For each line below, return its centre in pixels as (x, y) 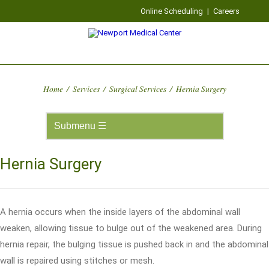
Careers (227, 11)
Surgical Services (138, 89)
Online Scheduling (172, 11)
